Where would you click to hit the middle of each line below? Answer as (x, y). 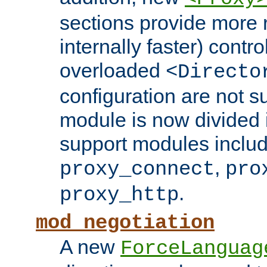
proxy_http (119, 195)
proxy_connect (137, 170)
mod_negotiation (125, 223)
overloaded (113, 71)
